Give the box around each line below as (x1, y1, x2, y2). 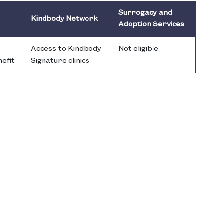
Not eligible (118, 45, 158, 53)
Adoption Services (118, 21, 184, 29)
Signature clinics (31, 57, 89, 65)
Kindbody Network (31, 15, 98, 23)
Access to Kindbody (31, 45, 101, 53)
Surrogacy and (118, 9, 172, 17)
